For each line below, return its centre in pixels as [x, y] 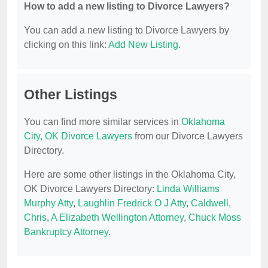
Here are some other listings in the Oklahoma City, [130, 175]
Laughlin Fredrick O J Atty [132, 203]
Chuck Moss [215, 218]
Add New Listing [143, 45]
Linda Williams [188, 189]
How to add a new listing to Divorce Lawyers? [127, 7]
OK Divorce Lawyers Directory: [90, 189]
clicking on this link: [66, 45]
